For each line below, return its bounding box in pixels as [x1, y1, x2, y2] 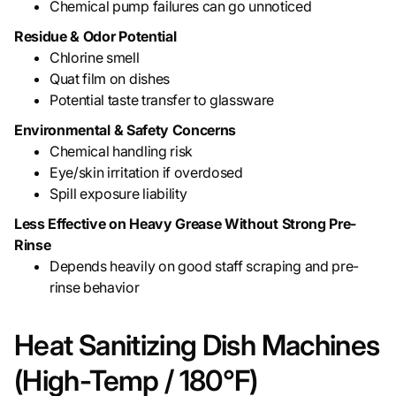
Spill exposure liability [49, 185, 187, 203]
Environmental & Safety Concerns [14, 121, 237, 140]
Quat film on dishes [49, 70, 170, 88]
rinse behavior [49, 278, 140, 297]
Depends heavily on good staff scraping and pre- [49, 257, 359, 276]
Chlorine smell [49, 49, 140, 67]
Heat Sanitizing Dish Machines [14, 328, 380, 363]
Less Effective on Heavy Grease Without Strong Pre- [14, 215, 356, 233]
